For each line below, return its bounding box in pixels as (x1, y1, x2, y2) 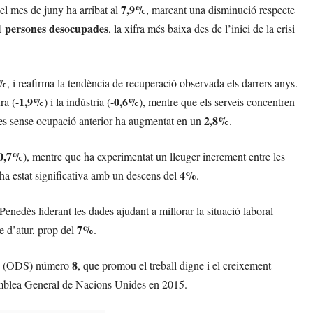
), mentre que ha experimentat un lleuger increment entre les (23, 149, 285, 164)
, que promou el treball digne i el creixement (78, 258, 271, 273)
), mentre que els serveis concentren (139, 94, 295, 110)
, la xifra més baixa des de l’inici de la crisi (108, 21, 295, 36)
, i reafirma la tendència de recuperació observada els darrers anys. (7, 75, 298, 91)
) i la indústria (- (44, 94, 114, 110)
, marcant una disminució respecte (146, 2, 295, 17)
